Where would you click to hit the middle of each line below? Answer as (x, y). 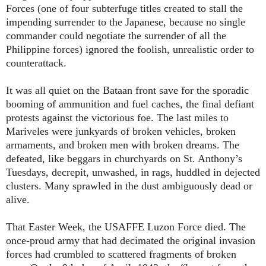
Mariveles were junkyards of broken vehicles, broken (121, 132)
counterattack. (36, 63)
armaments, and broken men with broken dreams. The (123, 145)
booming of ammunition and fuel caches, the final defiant (130, 104)
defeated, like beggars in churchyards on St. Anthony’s (124, 159)
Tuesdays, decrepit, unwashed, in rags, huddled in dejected (133, 172)
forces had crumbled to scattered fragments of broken (121, 254)
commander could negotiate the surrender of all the (116, 36)
